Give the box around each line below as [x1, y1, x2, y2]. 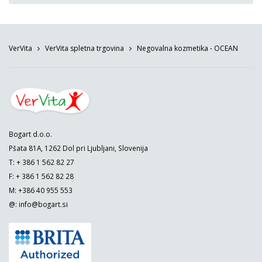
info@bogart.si [19, 199, 68, 209]
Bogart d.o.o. [9, 129, 52, 139]
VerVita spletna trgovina [45, 43, 124, 54]
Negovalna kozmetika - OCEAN [137, 43, 238, 54]
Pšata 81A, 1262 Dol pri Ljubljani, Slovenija [9, 143, 148, 153]
